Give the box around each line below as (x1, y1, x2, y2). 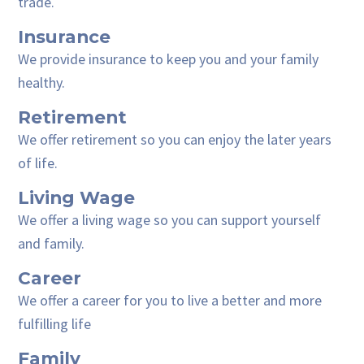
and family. (18, 234, 85, 253)
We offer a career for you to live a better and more (18, 291, 323, 310)
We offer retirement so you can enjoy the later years (18, 130, 332, 149)
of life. (18, 154, 58, 173)
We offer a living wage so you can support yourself (18, 210, 322, 230)
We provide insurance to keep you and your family (18, 50, 319, 69)
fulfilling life (18, 314, 92, 334)
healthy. (18, 73, 66, 93)
